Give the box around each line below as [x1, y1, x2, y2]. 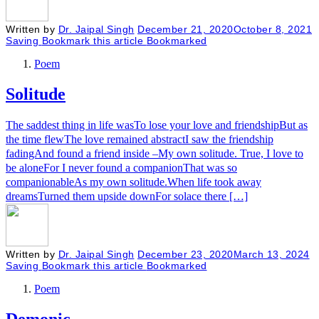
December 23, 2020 [137, 248, 234, 260]
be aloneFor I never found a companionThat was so [6, 161, 237, 174]
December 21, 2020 [137, 23, 234, 35]
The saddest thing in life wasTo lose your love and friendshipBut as [6, 118, 308, 131]
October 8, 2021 [233, 23, 312, 35]
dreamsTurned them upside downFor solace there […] [6, 189, 248, 202]
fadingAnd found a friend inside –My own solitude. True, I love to [6, 147, 303, 159]
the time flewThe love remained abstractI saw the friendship [6, 132, 273, 145]
